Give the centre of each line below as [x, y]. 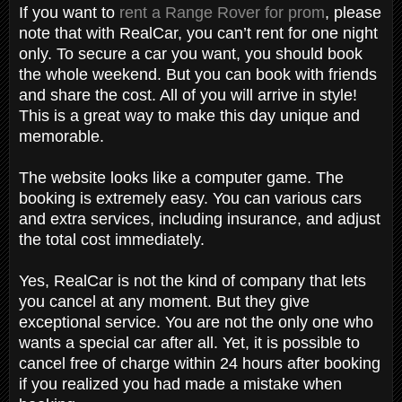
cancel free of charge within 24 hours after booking [200, 363]
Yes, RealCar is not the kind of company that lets [192, 280]
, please [353, 12]
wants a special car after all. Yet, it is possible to [189, 342]
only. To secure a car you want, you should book [191, 53]
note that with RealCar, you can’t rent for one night [198, 33]
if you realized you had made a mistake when [180, 384]
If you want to [69, 12]
